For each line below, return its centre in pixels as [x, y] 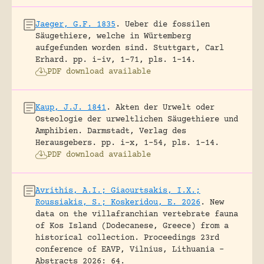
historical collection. [87, 238]
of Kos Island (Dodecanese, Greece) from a [132, 226]
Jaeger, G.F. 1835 [75, 24]
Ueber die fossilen [167, 24]
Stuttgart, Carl [189, 48]
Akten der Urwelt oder [165, 108]
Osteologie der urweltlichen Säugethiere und [137, 119]
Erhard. [52, 60]
